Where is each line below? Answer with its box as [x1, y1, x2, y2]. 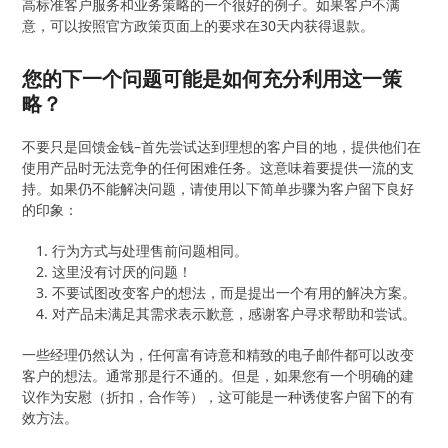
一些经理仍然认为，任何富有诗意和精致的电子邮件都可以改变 [22, 344, 415, 364]
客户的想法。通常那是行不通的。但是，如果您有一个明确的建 [22, 365, 415, 385]
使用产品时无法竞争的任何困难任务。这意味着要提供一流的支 [22, 157, 415, 177]
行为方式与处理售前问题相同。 [52, 240, 249, 260]
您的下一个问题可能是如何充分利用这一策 [22, 64, 403, 92]
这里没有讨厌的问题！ [52, 261, 193, 281]
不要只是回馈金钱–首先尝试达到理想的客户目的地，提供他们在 [22, 136, 422, 156]
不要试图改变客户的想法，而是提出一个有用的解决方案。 [52, 282, 417, 302]
